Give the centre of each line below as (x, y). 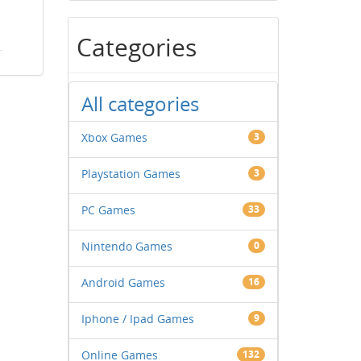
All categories (140, 104)
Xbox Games (114, 137)
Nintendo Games (127, 246)
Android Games (123, 282)
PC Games (108, 210)
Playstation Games (131, 174)
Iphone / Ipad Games (137, 319)
